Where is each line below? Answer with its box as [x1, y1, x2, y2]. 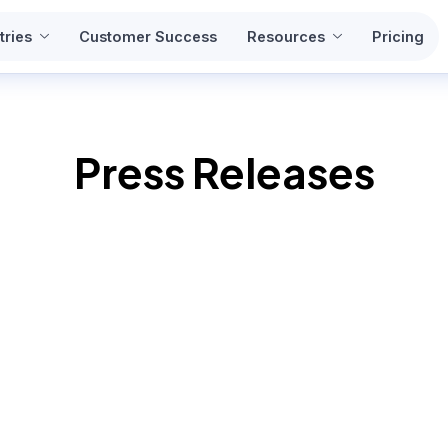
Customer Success [78, 27, 217, 45]
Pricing [371, 27, 424, 45]
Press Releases [73, 145, 375, 198]
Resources [246, 27, 325, 45]
